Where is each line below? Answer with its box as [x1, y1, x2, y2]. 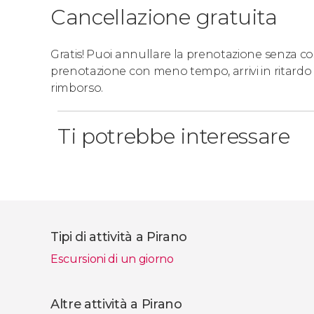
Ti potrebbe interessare [57, 123, 290, 149]
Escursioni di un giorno [50, 252, 174, 266]
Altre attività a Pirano [50, 296, 182, 312]
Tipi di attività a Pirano [50, 229, 187, 245]
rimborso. [50, 81, 104, 95]
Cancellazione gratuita [50, 4, 278, 30]
